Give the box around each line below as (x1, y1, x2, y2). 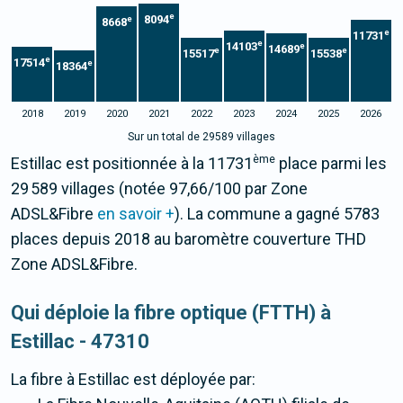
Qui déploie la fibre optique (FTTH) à (11, 301, 331, 325)
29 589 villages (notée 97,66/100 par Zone (11, 179, 308, 199)
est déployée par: (130, 370, 255, 390)
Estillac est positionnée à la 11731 (11, 154, 253, 174)
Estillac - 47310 (11, 330, 149, 354)
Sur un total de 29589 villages (128, 130, 275, 144)
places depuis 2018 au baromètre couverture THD (11, 229, 366, 249)
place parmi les (275, 154, 387, 174)
